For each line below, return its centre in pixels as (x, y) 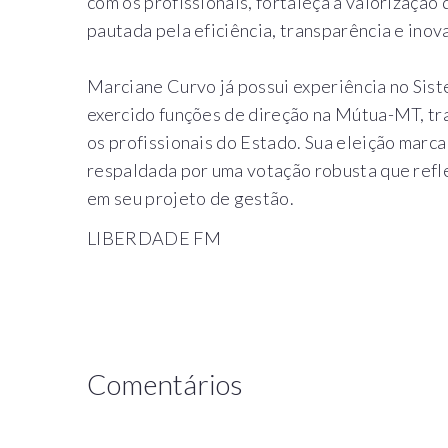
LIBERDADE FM (154, 237)
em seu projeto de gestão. (191, 197)
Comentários (165, 383)
